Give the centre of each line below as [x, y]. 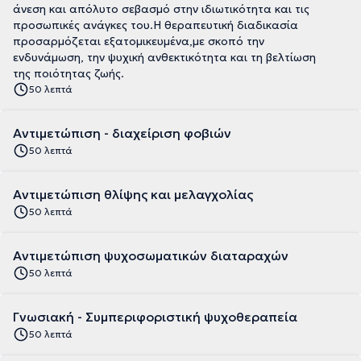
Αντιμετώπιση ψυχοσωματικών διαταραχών [151, 255]
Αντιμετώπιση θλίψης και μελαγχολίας [133, 194]
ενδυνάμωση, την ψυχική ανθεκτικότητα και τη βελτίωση [164, 57]
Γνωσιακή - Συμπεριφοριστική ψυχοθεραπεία [155, 317]
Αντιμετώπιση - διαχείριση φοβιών [122, 133]
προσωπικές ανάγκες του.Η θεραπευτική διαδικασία [156, 25]
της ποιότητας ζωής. [68, 73]
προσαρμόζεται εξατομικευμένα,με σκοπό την [139, 41]
